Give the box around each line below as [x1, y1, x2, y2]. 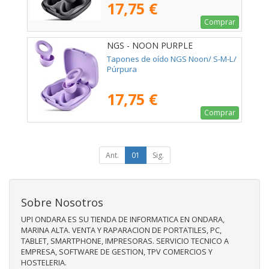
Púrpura [107, 64, 137, 75]
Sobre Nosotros [21, 195, 103, 210]
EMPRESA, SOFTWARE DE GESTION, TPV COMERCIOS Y [21, 247, 213, 258]
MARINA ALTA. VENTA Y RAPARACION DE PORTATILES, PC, [21, 225, 222, 236]
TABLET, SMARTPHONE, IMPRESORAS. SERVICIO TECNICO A [21, 236, 229, 247]
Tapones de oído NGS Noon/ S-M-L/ [107, 53, 237, 65]
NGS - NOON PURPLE [107, 40, 193, 52]
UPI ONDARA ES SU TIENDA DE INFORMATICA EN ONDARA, [21, 214, 225, 225]
